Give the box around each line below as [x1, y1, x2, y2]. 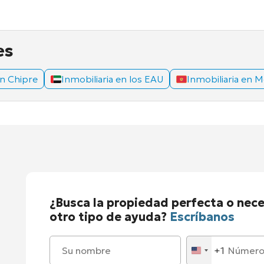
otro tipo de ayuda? [49, 209, 170, 225]
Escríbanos [170, 209, 235, 225]
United [196, 247, 226, 260]
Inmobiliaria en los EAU [61, 73, 163, 85]
